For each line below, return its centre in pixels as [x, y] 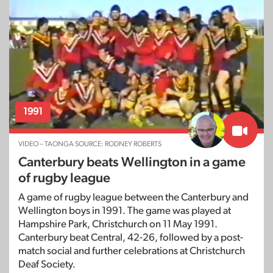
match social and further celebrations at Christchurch [132, 250]
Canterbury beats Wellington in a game [132, 162]
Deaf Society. [47, 264]
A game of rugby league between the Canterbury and [133, 197]
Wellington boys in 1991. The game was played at [125, 210]
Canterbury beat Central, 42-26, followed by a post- [131, 237]
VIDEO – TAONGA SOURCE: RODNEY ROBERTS [90, 144]
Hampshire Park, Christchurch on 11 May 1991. [118, 224]
